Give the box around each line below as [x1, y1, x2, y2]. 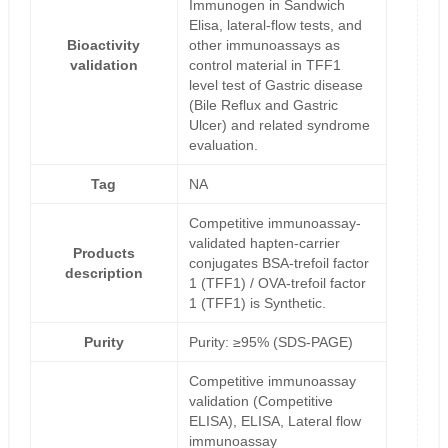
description [64, 265, 143, 282]
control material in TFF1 [188, 57, 341, 74]
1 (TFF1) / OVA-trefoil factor [188, 275, 366, 292]
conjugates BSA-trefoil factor [188, 255, 369, 272]
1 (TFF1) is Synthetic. [188, 295, 326, 312]
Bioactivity [67, 37, 141, 54]
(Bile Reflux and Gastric [188, 97, 338, 114]
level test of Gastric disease [188, 77, 363, 94]
